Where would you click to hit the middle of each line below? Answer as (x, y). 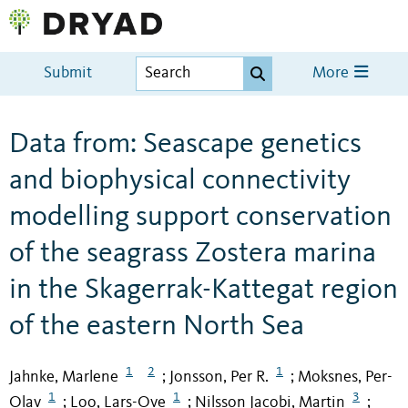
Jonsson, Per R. (219, 377)
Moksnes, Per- (345, 377)
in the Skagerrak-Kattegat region (204, 290)
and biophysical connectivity (180, 181)
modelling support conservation (200, 217)
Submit (68, 74)
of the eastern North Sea (157, 326)
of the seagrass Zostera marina (193, 254)
